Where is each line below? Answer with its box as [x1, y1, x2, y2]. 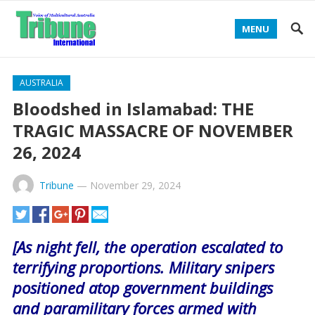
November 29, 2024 [89, 179, 181, 192]
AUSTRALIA [19, 77, 63, 89]
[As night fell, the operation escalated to [12, 236, 283, 257]
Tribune [39, 179, 74, 192]
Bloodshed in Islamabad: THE [12, 97, 254, 120]
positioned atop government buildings [12, 277, 273, 298]
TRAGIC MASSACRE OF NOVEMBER [12, 119, 293, 142]
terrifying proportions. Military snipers [12, 257, 274, 278]
